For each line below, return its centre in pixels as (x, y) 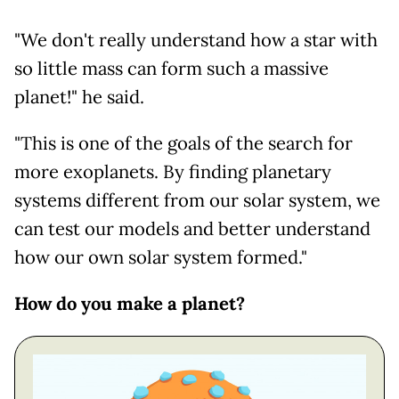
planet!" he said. (79, 97)
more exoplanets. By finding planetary (173, 171)
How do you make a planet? (132, 303)
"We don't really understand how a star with (196, 40)
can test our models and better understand (192, 228)
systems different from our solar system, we (197, 200)
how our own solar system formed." (161, 257)
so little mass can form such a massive (171, 68)
